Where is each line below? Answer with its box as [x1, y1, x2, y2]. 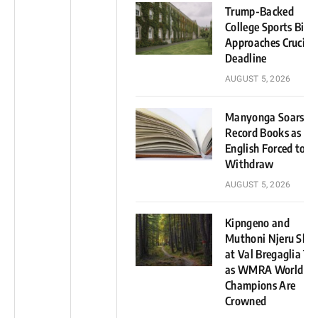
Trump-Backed [225, 4, 294, 18]
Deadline [225, 50, 267, 65]
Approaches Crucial [225, 35, 314, 50]
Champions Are [225, 278, 296, 292]
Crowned [225, 293, 267, 308]
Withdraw [225, 156, 274, 171]
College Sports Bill [225, 19, 311, 34]
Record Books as [225, 125, 302, 140]
